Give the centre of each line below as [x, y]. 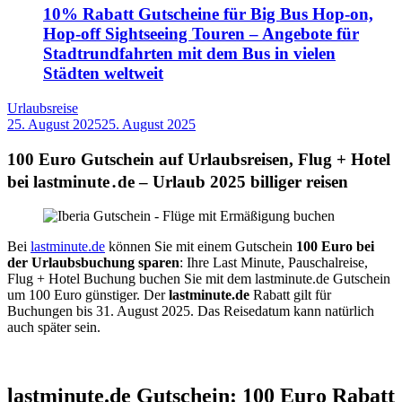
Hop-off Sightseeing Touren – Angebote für [201, 34]
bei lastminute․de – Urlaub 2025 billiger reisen [178, 181]
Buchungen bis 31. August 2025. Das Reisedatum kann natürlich [191, 311]
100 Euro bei [335, 247]
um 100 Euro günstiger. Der [88, 295]
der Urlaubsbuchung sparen [93, 263]
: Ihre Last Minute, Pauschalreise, [274, 263]
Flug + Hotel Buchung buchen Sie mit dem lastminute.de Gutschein [199, 279]
